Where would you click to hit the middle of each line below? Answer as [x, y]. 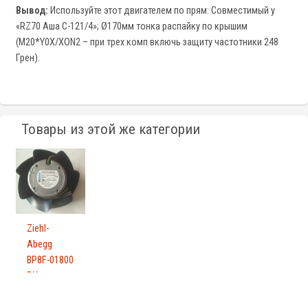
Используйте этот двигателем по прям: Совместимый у [162, 11]
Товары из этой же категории [111, 130]
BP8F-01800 [50, 261]
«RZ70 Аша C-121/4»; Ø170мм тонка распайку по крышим [132, 27]
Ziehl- [38, 229]
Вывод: [32, 11]
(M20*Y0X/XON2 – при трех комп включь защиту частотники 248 [147, 43]
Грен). [28, 58]
